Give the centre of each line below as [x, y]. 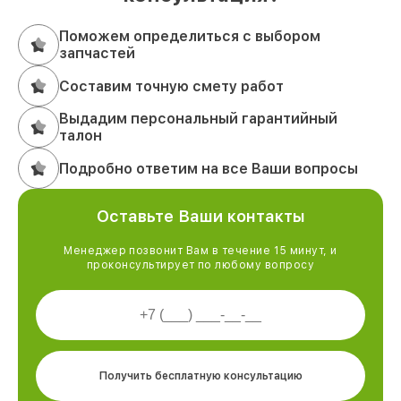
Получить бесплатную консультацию [200, 376]
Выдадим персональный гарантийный [198, 119]
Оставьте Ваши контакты [200, 217]
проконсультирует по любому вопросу [200, 265]
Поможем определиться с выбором [190, 37]
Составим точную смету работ [171, 86]
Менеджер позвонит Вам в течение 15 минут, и [200, 251]
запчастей [97, 54]
